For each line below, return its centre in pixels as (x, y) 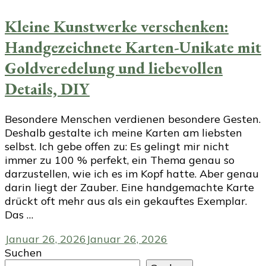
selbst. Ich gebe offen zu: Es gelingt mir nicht (117, 147)
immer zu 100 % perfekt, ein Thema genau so (120, 160)
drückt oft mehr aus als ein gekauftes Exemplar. (126, 201)
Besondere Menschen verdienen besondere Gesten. (133, 119)
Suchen (23, 253)
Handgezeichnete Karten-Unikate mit (133, 47)
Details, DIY (47, 88)
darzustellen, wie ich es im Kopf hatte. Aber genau (132, 174)
